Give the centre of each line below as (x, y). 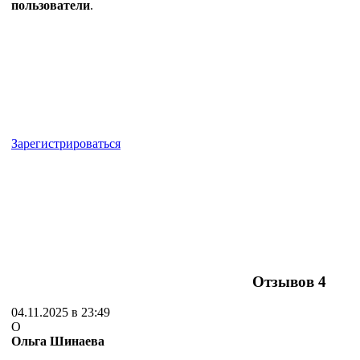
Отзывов (285, 281)
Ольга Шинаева (58, 342)
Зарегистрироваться (66, 143)
